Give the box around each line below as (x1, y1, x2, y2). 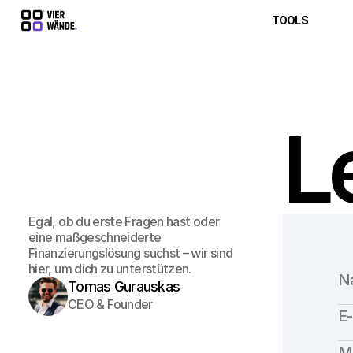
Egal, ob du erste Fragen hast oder (28, 214, 220, 229)
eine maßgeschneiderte (28, 229, 162, 245)
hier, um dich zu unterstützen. (28, 261, 191, 277)
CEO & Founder (68, 296, 153, 312)
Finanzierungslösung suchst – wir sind (28, 245, 233, 261)
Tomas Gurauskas (68, 278, 180, 295)
